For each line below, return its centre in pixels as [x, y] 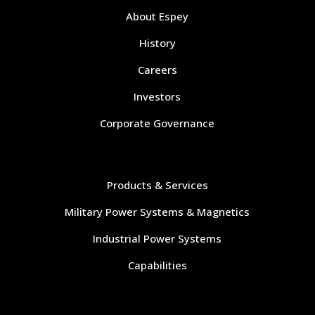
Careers [157, 70]
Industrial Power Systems [157, 239]
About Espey [157, 17]
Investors [157, 97]
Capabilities [157, 265]
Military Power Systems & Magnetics [157, 212]
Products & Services [157, 185]
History [157, 43]
